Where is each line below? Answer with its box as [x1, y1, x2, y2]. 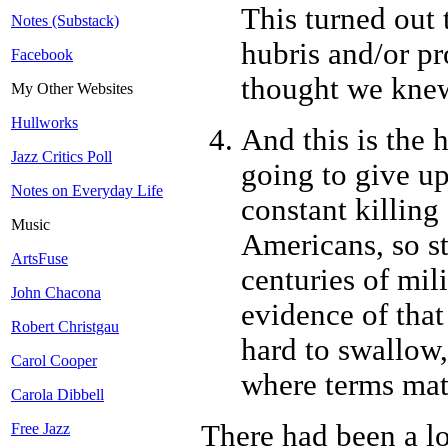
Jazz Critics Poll [11, 148, 112, 166]
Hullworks [11, 114, 78, 132]
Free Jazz [11, 420, 70, 438]
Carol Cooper [11, 352, 97, 370]
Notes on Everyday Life [11, 182, 163, 200]
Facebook [11, 46, 73, 64]
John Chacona [11, 284, 101, 302]
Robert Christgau [11, 318, 119, 336]
